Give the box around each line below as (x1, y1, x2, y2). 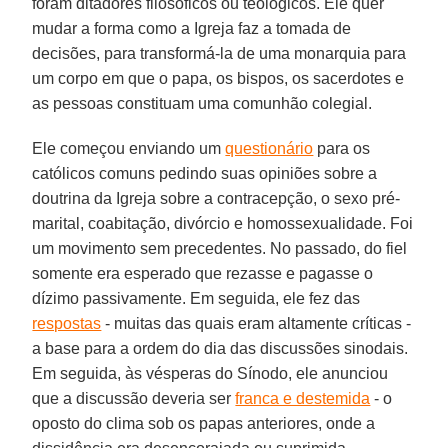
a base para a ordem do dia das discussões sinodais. (32, 339, 409, 357)
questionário (225, 139, 314, 157)
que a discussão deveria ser (32, 389, 236, 407)
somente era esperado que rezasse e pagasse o (32, 264, 374, 282)
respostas (32, 314, 102, 332)
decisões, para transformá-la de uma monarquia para (32, 44, 407, 62)
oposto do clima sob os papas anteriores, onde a (32, 414, 376, 432)
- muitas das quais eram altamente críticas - (101, 314, 412, 332)
